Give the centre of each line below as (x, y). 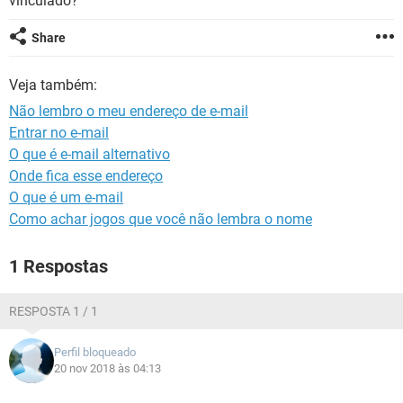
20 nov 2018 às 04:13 (107, 368)
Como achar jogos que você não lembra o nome (161, 219)
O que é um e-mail (66, 197)
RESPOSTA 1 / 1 (54, 311)
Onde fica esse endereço (86, 176)
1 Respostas (58, 266)
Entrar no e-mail (59, 133)
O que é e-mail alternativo (90, 154)
